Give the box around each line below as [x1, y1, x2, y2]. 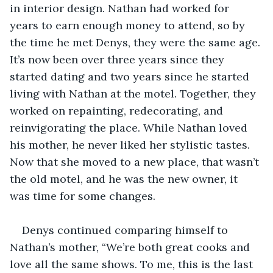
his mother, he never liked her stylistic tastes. [10, 137, 253, 152]
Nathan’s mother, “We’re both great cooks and [10, 239, 253, 254]
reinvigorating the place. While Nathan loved [10, 120, 250, 135]
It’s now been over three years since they [10, 52, 227, 66]
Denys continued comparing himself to [22, 222, 231, 237]
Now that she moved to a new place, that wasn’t [10, 154, 262, 169]
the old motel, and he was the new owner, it [10, 171, 241, 186]
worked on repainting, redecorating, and [10, 103, 226, 118]
